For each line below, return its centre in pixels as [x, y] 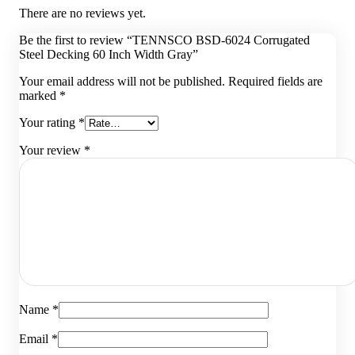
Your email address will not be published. [122, 81]
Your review [52, 150]
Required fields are [275, 81]
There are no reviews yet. [82, 13]
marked [39, 95]
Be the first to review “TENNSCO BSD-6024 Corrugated [164, 40]
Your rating [49, 122]
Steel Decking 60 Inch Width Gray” [109, 54]
